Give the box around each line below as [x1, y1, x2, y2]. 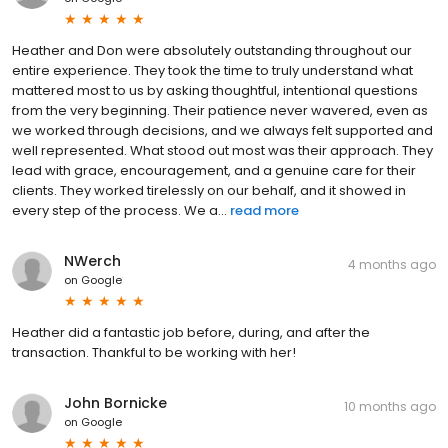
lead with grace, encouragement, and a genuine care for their [12, 160, 416, 180]
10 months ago [344, 397, 436, 415]
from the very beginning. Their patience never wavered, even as [12, 100, 428, 120]
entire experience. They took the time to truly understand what [12, 60, 413, 80]
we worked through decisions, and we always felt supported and [12, 120, 433, 140]
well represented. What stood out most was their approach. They [12, 140, 433, 160]
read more [230, 200, 299, 220]
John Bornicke [64, 392, 167, 413]
